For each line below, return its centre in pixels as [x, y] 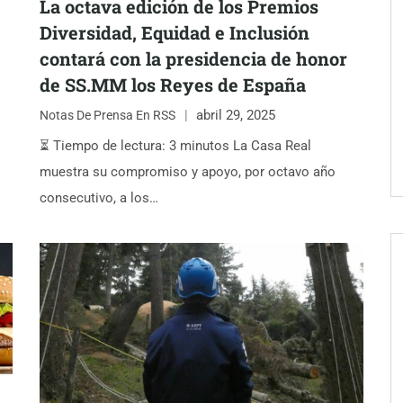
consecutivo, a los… [99, 197]
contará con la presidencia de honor [193, 58]
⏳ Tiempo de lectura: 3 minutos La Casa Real [175, 145]
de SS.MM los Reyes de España [173, 84]
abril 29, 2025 [236, 116]
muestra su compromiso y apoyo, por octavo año [188, 171]
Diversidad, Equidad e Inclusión [175, 32]
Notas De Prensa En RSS [107, 116]
